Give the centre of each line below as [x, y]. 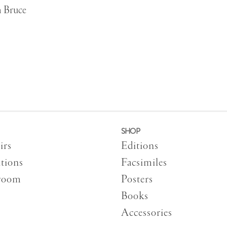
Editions [140, 146]
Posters [137, 179]
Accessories [147, 213]
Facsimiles [144, 163]
